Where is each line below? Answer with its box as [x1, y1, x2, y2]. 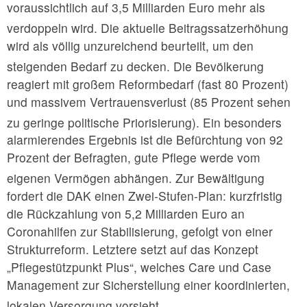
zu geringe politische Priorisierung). [7, 113, 199, 131]
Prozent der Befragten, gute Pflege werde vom [7, 149, 260, 167]
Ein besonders [199, 113, 282, 131]
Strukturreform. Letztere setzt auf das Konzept [7, 241, 258, 258]
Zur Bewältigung [172, 169, 265, 187]
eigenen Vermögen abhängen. [7, 169, 172, 187]
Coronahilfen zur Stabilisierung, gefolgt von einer [7, 223, 273, 241]
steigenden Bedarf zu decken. [7, 57, 170, 75]
